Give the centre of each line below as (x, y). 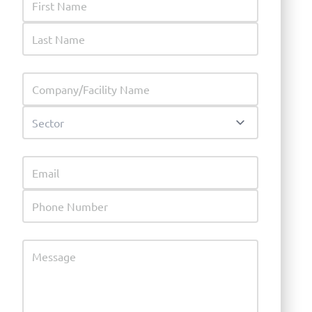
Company (45, 78)
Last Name (48, 28)
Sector (38, 111)
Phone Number (60, 195)
